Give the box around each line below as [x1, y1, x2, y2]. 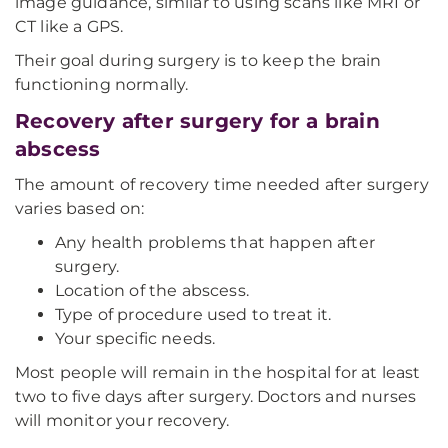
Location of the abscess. [55, 281, 249, 300]
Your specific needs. [55, 329, 216, 348]
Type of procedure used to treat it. [55, 305, 332, 324]
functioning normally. [15, 75, 189, 94]
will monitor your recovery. [15, 411, 230, 430]
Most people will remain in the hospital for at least [15, 363, 421, 382]
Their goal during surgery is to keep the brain [15, 51, 382, 70]
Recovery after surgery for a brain [15, 109, 380, 133]
